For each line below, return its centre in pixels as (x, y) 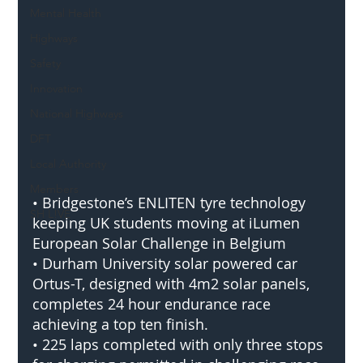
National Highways (77, 113)
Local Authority (68, 163)
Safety (46, 63)
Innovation (57, 88)
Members (55, 188)
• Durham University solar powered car (167, 263)
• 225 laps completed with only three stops (180, 344)
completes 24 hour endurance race (154, 303)
